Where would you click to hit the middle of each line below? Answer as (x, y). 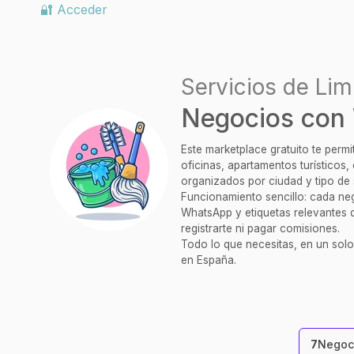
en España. (209, 260)
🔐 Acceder (74, 9)
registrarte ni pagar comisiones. (260, 228)
